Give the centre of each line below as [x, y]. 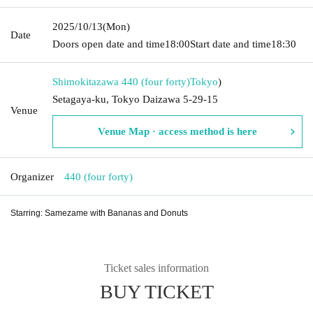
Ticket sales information [156, 268]
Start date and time [231, 44]
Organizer [32, 176]
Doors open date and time [109, 44]
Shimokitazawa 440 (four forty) [121, 81]
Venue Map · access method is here [177, 131]
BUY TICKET [156, 291]
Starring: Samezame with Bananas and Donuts [99, 213]
